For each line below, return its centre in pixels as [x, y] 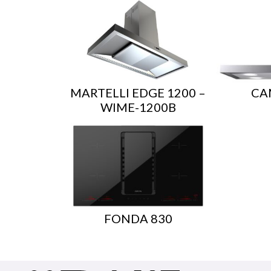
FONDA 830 [138, 218]
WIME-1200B [138, 107]
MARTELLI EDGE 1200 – [138, 92]
